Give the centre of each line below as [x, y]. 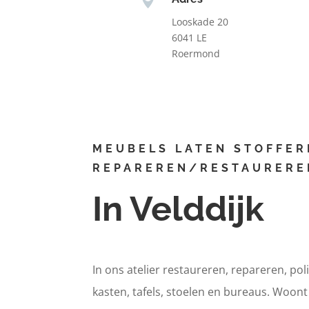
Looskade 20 [200, 21]
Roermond [196, 53]
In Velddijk [179, 209]
